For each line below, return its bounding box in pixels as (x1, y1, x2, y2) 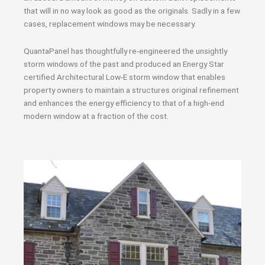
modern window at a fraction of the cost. (24, 111, 169, 121)
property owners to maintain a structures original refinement (24, 85, 239, 95)
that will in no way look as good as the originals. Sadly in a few (24, 6, 240, 15)
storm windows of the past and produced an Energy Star (24, 59, 224, 69)
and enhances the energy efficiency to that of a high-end (24, 98, 224, 108)
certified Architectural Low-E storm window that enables (24, 72, 225, 82)
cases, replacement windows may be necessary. (24, 19, 196, 28)
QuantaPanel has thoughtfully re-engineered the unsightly (24, 46, 227, 56)
